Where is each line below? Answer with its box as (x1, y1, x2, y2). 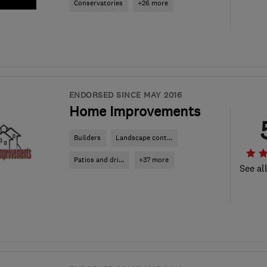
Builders (74, 133, 101, 142)
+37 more (139, 155, 169, 164)
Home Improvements (69, 103, 200, 120)
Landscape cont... (116, 133, 172, 142)
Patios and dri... (74, 155, 124, 164)
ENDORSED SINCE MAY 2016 (69, 89, 182, 100)
